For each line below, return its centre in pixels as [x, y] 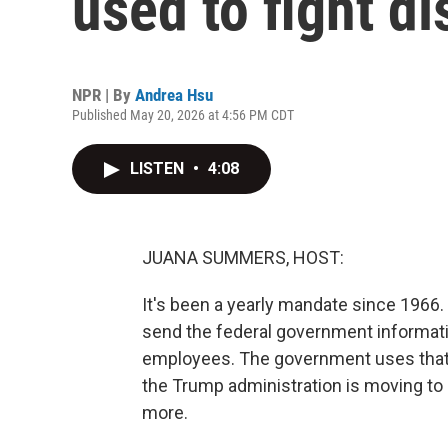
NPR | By [103, 95]
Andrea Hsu [174, 95]
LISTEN [159, 168]
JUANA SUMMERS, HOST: [243, 257]
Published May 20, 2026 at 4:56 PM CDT [183, 115]
